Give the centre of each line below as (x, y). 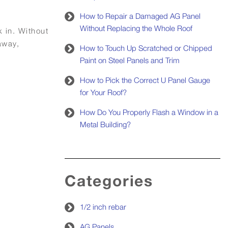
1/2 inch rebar (103, 207)
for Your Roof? (103, 92)
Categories (109, 181)
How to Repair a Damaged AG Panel (140, 16)
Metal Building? (105, 124)
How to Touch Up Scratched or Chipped (146, 48)
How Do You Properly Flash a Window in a (149, 112)
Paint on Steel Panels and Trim (130, 60)
